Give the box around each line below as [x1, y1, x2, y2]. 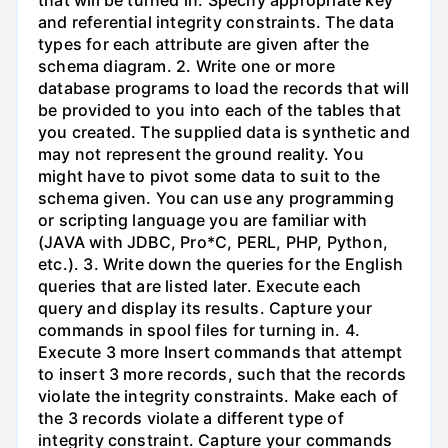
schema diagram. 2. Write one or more [38, 55, 335, 76]
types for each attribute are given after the [38, 33, 370, 54]
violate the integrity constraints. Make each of [38, 385, 398, 406]
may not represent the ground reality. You [38, 143, 364, 164]
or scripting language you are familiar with [38, 209, 368, 230]
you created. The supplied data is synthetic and [38, 121, 410, 142]
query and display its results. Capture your [38, 297, 373, 318]
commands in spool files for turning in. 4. [38, 319, 360, 340]
